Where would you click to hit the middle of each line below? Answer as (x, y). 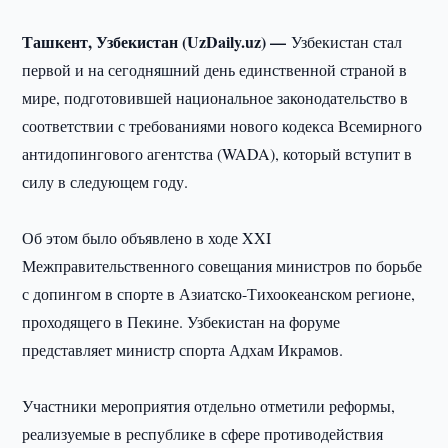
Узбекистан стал (347, 41)
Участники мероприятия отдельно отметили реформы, (209, 405)
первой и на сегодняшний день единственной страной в (215, 69)
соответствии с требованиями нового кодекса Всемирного (222, 125)
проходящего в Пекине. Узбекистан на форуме (181, 321)
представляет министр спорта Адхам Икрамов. (183, 349)
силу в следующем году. (105, 181)
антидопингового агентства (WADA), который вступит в (217, 153)
